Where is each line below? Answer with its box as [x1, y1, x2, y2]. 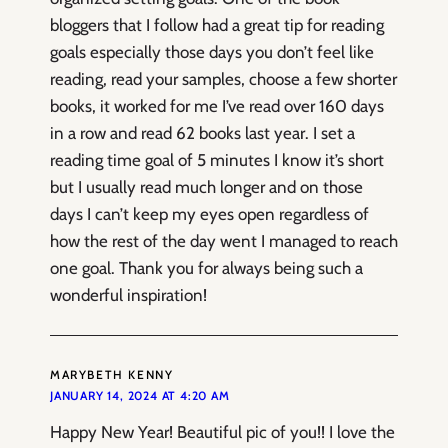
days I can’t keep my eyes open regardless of [50, 204, 369, 225]
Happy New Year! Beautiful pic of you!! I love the [50, 422, 395, 443]
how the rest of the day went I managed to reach [50, 231, 398, 252]
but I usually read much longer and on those [50, 177, 363, 198]
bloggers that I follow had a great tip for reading [50, 15, 384, 36]
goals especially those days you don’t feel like [50, 42, 374, 63]
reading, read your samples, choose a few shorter [50, 69, 397, 90]
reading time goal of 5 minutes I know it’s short [50, 150, 384, 171]
